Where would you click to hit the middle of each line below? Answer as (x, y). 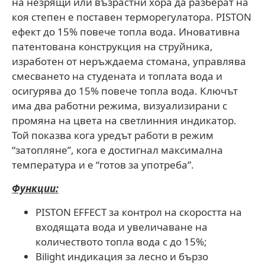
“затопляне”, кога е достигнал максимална (117, 150)
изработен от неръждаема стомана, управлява (129, 61)
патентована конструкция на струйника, (112, 46)
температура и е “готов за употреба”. (103, 165)
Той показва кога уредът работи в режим (113, 135)
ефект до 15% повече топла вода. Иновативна (126, 32)
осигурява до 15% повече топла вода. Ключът (125, 91)
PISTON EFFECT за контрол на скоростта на (139, 212)
